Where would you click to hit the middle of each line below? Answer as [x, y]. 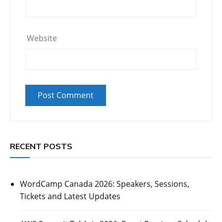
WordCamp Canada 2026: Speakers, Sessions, [105, 184]
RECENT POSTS [41, 146]
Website [42, 38]
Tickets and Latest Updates [70, 196]
